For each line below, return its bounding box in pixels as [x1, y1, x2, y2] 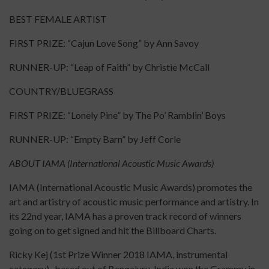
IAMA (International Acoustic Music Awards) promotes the [9, 181, 252, 193]
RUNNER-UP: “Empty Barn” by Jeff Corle [9, 133, 181, 145]
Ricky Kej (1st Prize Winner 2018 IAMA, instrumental [9, 249, 228, 261]
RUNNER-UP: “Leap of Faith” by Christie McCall [9, 61, 217, 73]
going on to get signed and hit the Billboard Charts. [9, 225, 218, 237]
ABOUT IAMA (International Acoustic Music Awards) [9, 157, 214, 169]
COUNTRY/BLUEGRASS [9, 85, 119, 97]
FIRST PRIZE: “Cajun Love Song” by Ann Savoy [9, 37, 199, 49]
